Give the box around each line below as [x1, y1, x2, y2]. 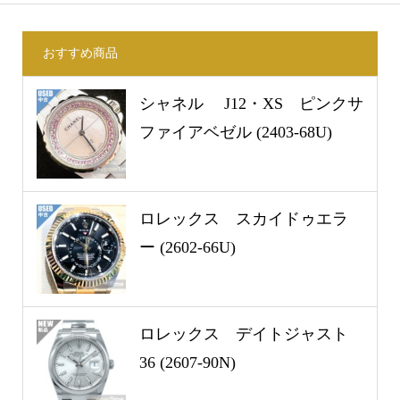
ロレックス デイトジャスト [138, 324, 348, 343]
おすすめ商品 [42, 46, 118, 61]
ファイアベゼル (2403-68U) [138, 122, 332, 141]
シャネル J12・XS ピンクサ [138, 94, 363, 112]
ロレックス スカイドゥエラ [138, 209, 348, 228]
